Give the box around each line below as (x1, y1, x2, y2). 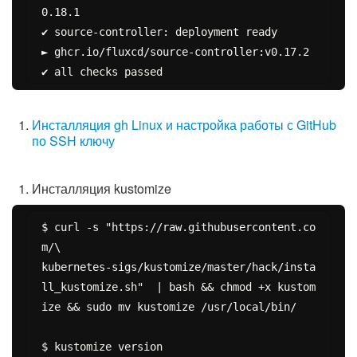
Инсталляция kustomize (32, 178, 171, 198)
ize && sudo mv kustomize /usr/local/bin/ (41, 300, 296, 313)
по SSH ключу (32, 131, 115, 150)
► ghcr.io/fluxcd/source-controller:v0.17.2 (41, 45, 309, 58)
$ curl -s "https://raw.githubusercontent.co (41, 220, 316, 233)
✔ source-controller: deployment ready (41, 25, 277, 38)
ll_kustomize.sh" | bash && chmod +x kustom (41, 280, 316, 293)
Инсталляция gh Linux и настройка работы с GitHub (32, 115, 336, 134)
